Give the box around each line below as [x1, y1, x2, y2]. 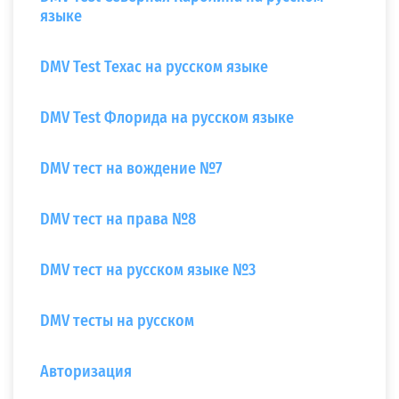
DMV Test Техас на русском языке [40, 57, 268, 77]
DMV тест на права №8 [40, 209, 196, 229]
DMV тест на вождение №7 [40, 159, 222, 178]
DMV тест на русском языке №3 [40, 260, 256, 280]
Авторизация [40, 362, 132, 381]
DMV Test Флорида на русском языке [40, 108, 294, 127]
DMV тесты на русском [40, 311, 194, 330]
